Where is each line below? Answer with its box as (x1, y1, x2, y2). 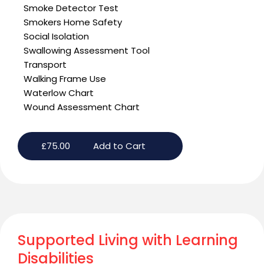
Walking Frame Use (24, 72, 106, 85)
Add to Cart (93, 140, 146, 153)
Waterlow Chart (24, 87, 94, 100)
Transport (24, 58, 67, 71)
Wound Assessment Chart (24, 101, 140, 114)
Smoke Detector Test (24, 2, 118, 15)
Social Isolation (24, 30, 89, 43)
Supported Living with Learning (18, 230, 238, 250)
